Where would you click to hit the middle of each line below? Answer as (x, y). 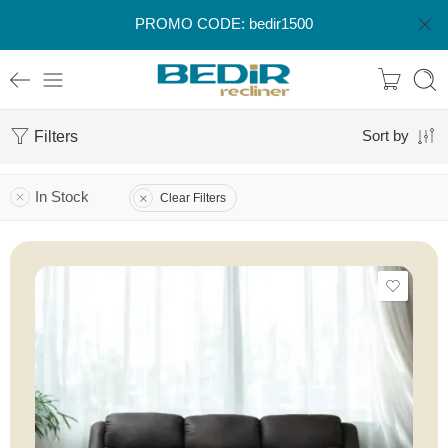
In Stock (62, 197)
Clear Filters (193, 197)
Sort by (385, 136)
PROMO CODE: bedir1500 (224, 24)
